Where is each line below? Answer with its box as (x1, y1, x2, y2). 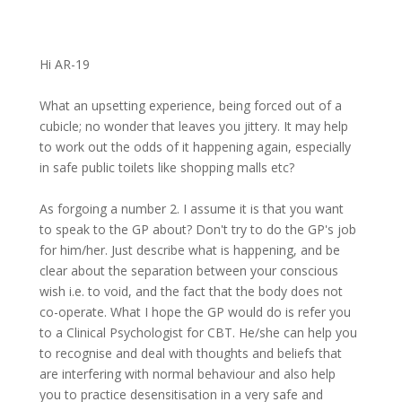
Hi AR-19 (39, 56, 90, 73)
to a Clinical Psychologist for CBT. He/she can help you (39, 324, 357, 341)
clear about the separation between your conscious (39, 262, 338, 279)
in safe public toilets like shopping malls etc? (39, 159, 294, 176)
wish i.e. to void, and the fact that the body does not (39, 283, 343, 300)
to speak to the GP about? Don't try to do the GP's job (39, 221, 356, 238)
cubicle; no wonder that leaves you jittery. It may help (39, 118, 348, 135)
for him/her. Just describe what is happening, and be (39, 241, 340, 258)
